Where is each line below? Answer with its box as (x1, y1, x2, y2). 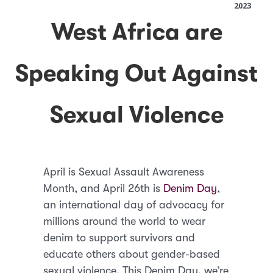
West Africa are (51, 18, 222, 45)
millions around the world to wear (43, 214, 206, 227)
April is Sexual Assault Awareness (43, 165, 205, 178)
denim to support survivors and (43, 231, 196, 244)
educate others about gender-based (43, 247, 221, 260)
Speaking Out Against (15, 60, 258, 87)
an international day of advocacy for (43, 198, 225, 211)
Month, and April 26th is (43, 182, 164, 194)
